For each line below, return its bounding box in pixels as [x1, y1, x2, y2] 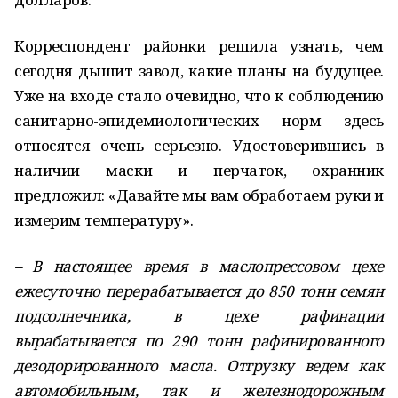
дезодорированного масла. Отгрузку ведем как [14, 355, 384, 376]
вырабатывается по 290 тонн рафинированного [14, 330, 384, 351]
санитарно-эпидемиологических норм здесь [14, 110, 384, 131]
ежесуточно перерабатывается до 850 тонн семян [14, 281, 384, 301]
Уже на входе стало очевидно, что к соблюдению [14, 85, 384, 106]
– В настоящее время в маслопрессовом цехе [14, 256, 384, 276]
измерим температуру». [14, 210, 194, 230]
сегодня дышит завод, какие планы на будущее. [14, 60, 384, 81]
